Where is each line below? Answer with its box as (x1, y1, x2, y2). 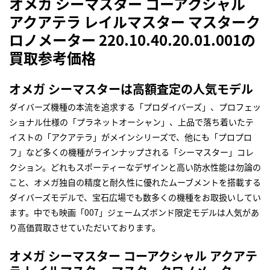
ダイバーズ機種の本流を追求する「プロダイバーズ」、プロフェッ (9, 101, 261, 113)
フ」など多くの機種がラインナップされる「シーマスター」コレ (9, 146, 254, 159)
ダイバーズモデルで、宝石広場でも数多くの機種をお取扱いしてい (9, 191, 261, 204)
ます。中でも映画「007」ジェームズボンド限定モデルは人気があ (9, 206, 259, 219)
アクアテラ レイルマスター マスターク (9, 11, 260, 33)
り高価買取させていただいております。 (9, 221, 160, 234)
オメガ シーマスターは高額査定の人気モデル (9, 80, 253, 98)
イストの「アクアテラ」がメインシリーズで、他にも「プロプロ (9, 131, 252, 143)
